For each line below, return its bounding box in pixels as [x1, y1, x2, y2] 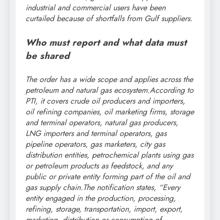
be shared [26, 49, 70, 63]
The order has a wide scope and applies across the [26, 74, 193, 85]
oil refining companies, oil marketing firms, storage [26, 106, 194, 118]
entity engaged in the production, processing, [26, 192, 176, 204]
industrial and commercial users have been [26, 2, 165, 14]
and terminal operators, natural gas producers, [26, 117, 178, 129]
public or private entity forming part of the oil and [26, 171, 190, 183]
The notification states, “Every [83, 182, 180, 193]
